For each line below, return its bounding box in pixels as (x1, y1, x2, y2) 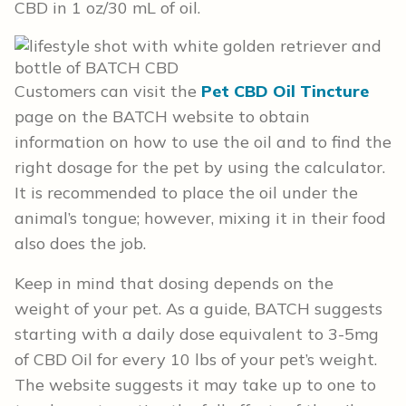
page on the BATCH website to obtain (14, 106, 310, 128)
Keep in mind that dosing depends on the (14, 273, 333, 295)
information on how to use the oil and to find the (14, 131, 391, 153)
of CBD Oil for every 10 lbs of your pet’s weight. (14, 349, 377, 371)
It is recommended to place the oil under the (14, 182, 358, 204)
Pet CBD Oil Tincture (201, 81, 369, 102)
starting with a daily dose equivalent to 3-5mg (14, 324, 379, 345)
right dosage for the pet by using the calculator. (14, 157, 385, 179)
